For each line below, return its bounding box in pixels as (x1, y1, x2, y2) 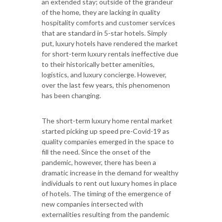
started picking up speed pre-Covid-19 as (42, 127, 169, 136)
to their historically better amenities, (42, 60, 155, 69)
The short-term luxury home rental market (42, 116, 172, 125)
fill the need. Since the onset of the (42, 148, 151, 157)
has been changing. (42, 91, 101, 100)
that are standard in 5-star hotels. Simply (42, 29, 167, 38)
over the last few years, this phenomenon (42, 81, 170, 90)
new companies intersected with (42, 200, 143, 209)
